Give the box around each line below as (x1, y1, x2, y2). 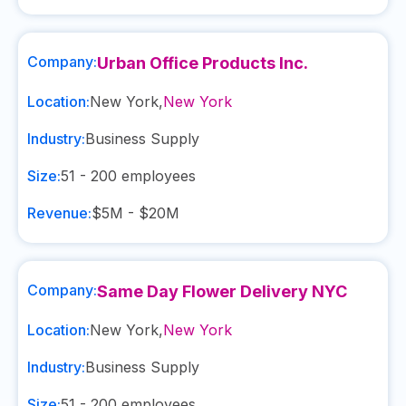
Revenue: (27, 204, 92, 222)
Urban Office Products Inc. (97, 53, 308, 72)
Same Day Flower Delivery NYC (97, 282, 347, 301)
